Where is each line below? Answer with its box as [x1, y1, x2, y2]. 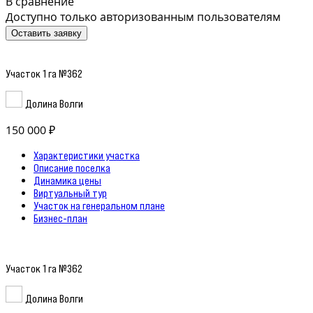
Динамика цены [34, 173, 101, 187]
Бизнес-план [34, 211, 87, 224]
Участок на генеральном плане [34, 198, 165, 212]
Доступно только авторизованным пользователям [6, 8, 281, 24]
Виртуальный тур [34, 186, 107, 199]
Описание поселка [34, 161, 110, 174]
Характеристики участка [34, 148, 140, 161]
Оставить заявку [11, 27, 82, 38]
